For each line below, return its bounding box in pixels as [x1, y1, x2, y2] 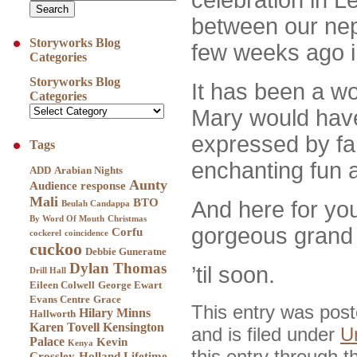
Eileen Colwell [29, 279, 95, 291]
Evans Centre [29, 293, 90, 305]
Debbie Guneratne [85, 245, 167, 257]
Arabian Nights [54, 164, 123, 176]
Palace [29, 334, 65, 348]
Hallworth [29, 308, 76, 320]
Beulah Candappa [61, 198, 130, 208]
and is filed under [191, 323, 340, 345]
